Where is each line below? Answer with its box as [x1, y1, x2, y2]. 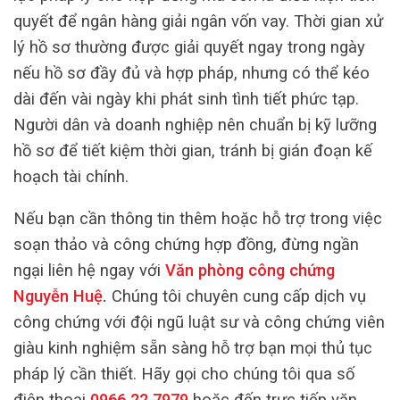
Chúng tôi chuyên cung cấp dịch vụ [107, 287, 366, 306]
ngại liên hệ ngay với [13, 261, 161, 280]
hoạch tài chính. [13, 166, 129, 186]
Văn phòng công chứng [165, 261, 335, 280]
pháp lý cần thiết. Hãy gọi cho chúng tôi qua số [13, 364, 354, 384]
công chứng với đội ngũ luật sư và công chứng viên [13, 312, 385, 332]
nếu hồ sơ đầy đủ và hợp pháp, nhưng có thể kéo [13, 62, 370, 82]
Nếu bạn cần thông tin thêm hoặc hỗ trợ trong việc [13, 209, 382, 229]
